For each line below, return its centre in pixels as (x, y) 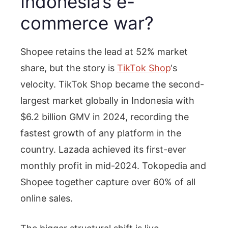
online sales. (47, 198)
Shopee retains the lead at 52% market (104, 51)
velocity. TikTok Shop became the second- (112, 84)
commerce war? (87, 23)
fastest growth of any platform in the (101, 133)
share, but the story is (69, 68)
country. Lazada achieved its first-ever (103, 149)
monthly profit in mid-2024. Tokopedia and (113, 165)
